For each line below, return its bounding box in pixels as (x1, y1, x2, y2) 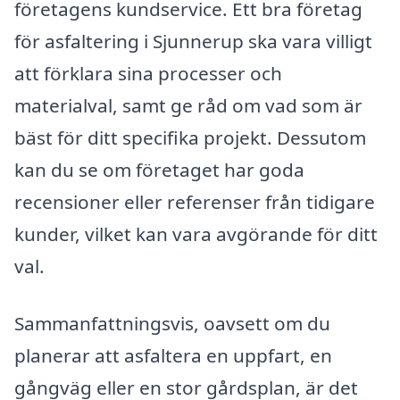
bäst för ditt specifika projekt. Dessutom (14, 124, 366, 150)
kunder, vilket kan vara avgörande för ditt (14, 221, 378, 246)
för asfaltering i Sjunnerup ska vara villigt (14, 28, 372, 54)
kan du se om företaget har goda (14, 156, 304, 182)
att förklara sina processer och (14, 60, 282, 86)
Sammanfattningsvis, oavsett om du (14, 310, 330, 336)
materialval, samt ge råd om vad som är (14, 92, 362, 118)
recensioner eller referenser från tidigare (14, 188, 375, 214)
